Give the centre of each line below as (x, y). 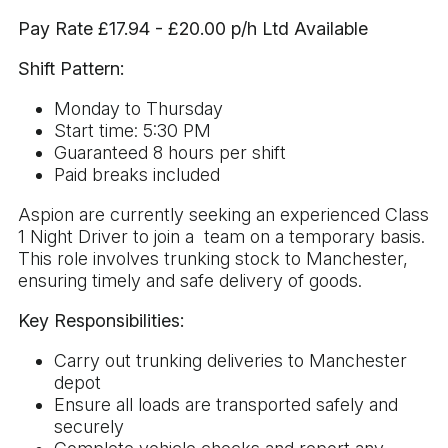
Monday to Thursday (138, 108)
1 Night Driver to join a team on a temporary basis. (221, 236)
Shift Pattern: (71, 68)
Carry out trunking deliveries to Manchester (230, 360)
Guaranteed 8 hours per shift (170, 152)
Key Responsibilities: (101, 320)
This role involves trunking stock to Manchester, (213, 258)
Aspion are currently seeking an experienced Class (223, 214)
